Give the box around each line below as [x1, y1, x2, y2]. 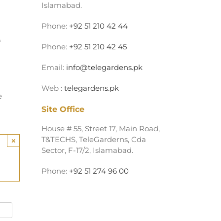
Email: [41, 63, 66, 72]
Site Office [41, 105, 84, 114]
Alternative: [19, 191, 62, 201]
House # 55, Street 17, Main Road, [41, 124, 160, 133]
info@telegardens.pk [66, 63, 143, 72]
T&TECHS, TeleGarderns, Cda [41, 135, 146, 144]
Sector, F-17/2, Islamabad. [41, 146, 133, 155]
